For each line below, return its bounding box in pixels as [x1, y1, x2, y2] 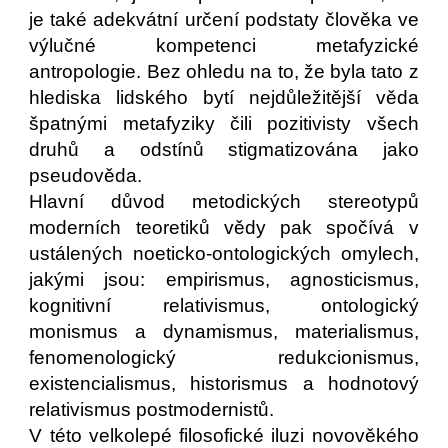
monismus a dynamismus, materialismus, [29, 321, 419, 342]
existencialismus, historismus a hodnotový [29, 373, 419, 394]
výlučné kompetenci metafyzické [29, 35, 419, 56]
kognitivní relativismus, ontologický [29, 295, 419, 316]
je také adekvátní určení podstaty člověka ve [29, 9, 419, 30]
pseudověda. [29, 165, 148, 186]
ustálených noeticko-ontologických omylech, [29, 243, 419, 264]
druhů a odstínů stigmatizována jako [29, 139, 419, 160]
